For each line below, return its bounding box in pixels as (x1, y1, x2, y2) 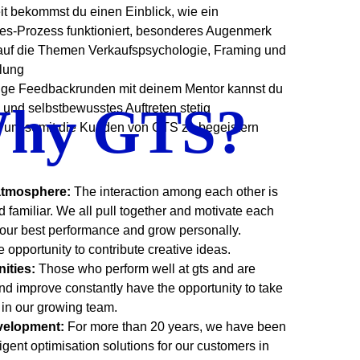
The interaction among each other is (74, 185, 278, 198)
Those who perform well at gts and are (39, 262, 256, 276)
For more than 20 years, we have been (67, 320, 286, 333)
